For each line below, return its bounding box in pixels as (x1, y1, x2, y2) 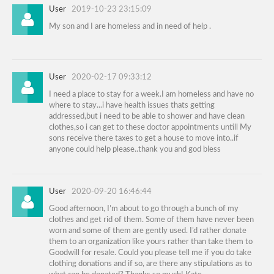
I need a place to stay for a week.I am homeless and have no (49, 91, 254, 99)
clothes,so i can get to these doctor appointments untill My (49, 124, 251, 132)
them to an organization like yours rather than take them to (49, 238, 253, 246)
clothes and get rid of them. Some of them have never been (49, 216, 254, 224)
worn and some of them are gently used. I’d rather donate (49, 227, 246, 235)
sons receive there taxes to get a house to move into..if (49, 135, 239, 143)
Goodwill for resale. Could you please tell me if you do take (49, 249, 251, 257)
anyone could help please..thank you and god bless (49, 146, 221, 154)
